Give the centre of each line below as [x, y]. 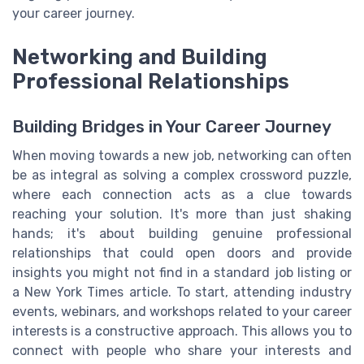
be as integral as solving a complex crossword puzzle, [182, 175]
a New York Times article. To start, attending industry [182, 292]
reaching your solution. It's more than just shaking [182, 214]
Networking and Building [140, 56]
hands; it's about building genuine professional [182, 233]
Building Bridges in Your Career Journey [172, 126]
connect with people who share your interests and [182, 350]
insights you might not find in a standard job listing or [182, 272]
